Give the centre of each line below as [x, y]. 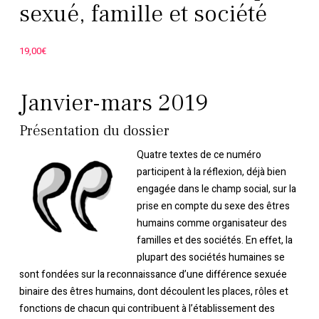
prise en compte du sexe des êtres [213, 206]
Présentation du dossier [94, 130]
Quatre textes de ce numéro [199, 155]
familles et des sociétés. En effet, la [214, 240]
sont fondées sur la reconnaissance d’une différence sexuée [153, 274]
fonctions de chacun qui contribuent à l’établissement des [147, 308]
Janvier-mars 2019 [113, 102]
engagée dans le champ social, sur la [216, 189]
